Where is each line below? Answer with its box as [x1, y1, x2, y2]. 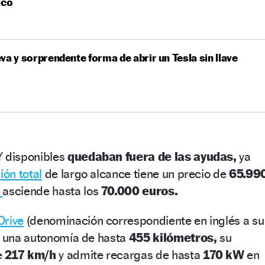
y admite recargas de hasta [56, 247, 201, 263]
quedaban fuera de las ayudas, [67, 149, 237, 164]
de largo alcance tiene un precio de [41, 166, 230, 182]
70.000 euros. [98, 183, 178, 199]
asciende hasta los [2, 183, 99, 199]
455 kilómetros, [128, 230, 217, 245]
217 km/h [5, 247, 56, 263]
